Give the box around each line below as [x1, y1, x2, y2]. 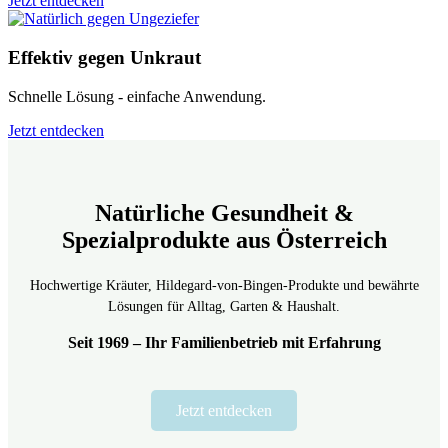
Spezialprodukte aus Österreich [61, 226, 387, 253]
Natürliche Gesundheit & [94, 199, 354, 226]
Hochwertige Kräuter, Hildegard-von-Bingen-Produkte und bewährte [29, 277, 419, 293]
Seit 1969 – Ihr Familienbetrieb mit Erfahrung [67, 333, 381, 351]
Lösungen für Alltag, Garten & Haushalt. [108, 298, 340, 314]
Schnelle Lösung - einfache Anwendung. [8, 87, 266, 105]
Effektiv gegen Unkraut [8, 47, 201, 69]
